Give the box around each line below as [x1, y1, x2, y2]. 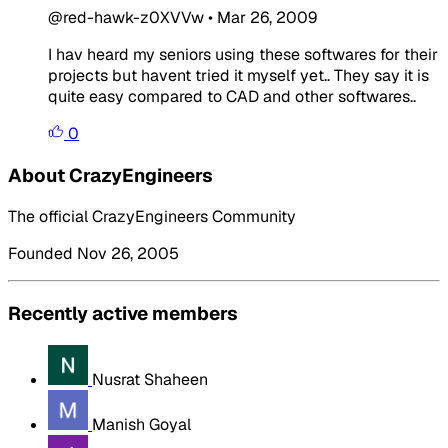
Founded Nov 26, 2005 [8, 243, 179, 265]
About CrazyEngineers [8, 162, 213, 188]
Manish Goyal [92, 413, 191, 435]
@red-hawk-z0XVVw [48, 6, 204, 28]
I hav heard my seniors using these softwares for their [48, 43, 438, 65]
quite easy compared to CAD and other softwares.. [48, 85, 416, 107]
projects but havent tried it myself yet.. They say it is [48, 64, 429, 86]
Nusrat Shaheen [92, 368, 208, 390]
